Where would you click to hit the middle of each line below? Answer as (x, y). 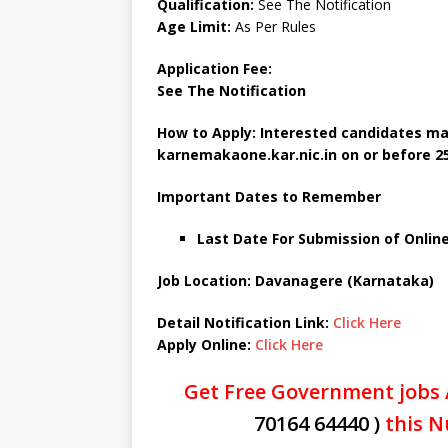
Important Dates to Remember (271, 196)
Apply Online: (206, 344)
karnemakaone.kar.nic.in (249, 154)
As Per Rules (273, 26)
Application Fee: (214, 68)
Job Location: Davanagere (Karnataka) (295, 280)
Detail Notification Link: (245, 322)
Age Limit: (194, 26)
